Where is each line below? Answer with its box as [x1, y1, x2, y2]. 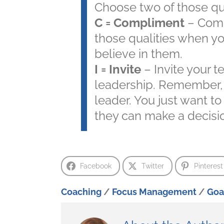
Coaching [61, 186, 101, 197]
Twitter [141, 162, 164, 170]
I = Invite [94, 62, 141, 77]
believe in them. [94, 46, 182, 61]
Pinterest [194, 162, 223, 170]
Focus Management [112, 186, 196, 197]
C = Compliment [94, 15, 184, 30]
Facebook [80, 162, 111, 170]
